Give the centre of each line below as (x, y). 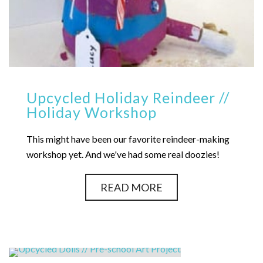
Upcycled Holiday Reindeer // (128, 97)
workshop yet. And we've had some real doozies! (123, 154)
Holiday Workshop (92, 112)
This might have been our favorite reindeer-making (128, 139)
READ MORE (131, 187)
